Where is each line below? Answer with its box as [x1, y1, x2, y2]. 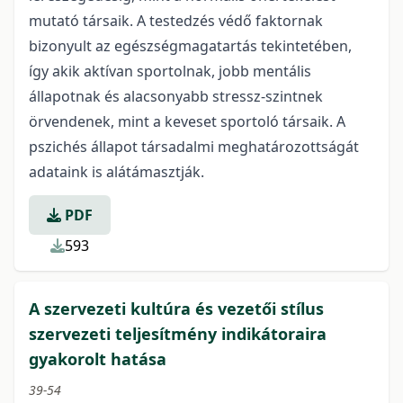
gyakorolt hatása [29, 348, 166, 370]
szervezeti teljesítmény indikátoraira [29, 323, 327, 345]
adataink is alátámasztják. [29, 162, 204, 182]
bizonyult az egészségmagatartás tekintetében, [29, 36, 352, 56]
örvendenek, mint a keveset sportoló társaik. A [29, 112, 345, 131]
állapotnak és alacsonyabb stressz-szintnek [29, 86, 323, 106]
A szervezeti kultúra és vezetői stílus [29, 298, 324, 319]
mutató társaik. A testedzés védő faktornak [29, 11, 323, 31]
